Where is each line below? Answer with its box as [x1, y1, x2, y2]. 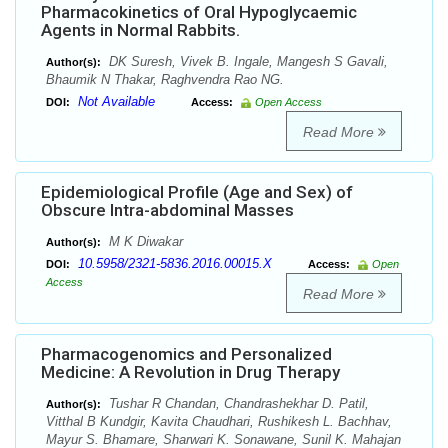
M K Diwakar [105, 234, 183, 250]
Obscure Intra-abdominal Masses [41, 200, 294, 221]
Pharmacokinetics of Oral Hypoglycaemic [41, 2, 357, 23]
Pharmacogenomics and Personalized [41, 344, 332, 365]
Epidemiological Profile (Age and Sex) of [41, 182, 353, 203]
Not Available [78, 94, 155, 110]
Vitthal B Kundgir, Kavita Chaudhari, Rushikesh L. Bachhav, [46, 414, 392, 430]
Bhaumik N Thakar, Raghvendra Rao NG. [46, 72, 284, 88]
